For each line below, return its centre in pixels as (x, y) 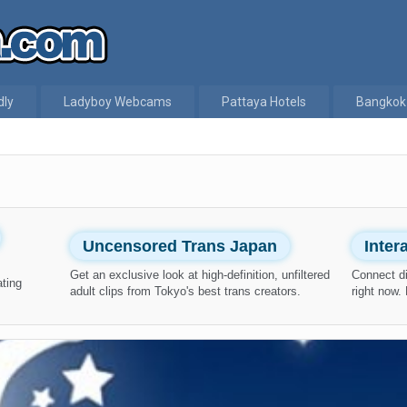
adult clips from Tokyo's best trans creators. (186, 291)
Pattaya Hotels (264, 102)
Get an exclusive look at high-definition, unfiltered (200, 275)
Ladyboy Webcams (118, 102)
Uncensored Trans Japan (180, 246)
